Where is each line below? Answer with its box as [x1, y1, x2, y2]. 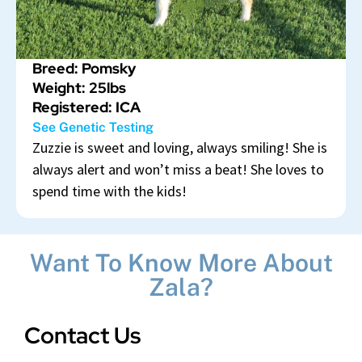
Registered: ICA [32, 98, 141, 117]
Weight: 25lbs [32, 78, 126, 98]
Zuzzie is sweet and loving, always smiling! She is [32, 138, 327, 158]
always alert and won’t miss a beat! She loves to [32, 160, 324, 179]
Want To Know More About [29, 248, 333, 278]
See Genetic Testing [32, 120, 154, 136]
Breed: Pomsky [32, 59, 136, 78]
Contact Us [24, 320, 141, 351]
